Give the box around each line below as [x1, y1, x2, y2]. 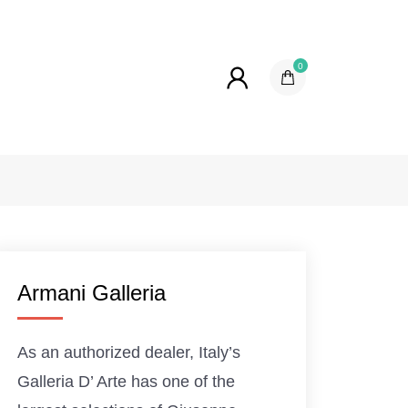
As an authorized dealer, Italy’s [17, 343, 241, 362]
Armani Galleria [17, 280, 167, 305]
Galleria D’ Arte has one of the [17, 372, 236, 391]
